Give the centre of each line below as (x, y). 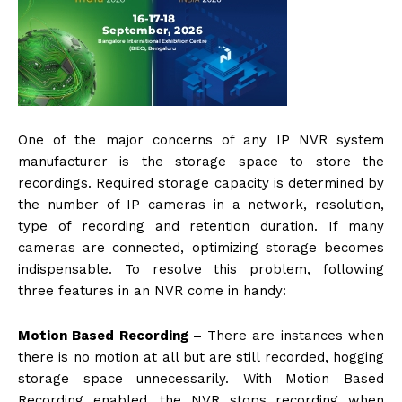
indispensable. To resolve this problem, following (201, 270)
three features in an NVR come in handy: (152, 291)
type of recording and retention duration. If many (201, 227)
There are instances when (293, 336)
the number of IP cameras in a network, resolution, (201, 205)
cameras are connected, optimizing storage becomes (201, 248)
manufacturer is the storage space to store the (201, 162)
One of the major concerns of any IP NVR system (201, 140)
